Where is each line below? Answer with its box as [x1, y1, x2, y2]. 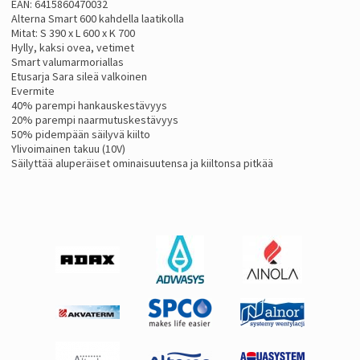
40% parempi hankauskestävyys [11, 97, 167, 112]
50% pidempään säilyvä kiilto [11, 126, 150, 141]
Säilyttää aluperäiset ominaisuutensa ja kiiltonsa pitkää [11, 155, 273, 170]
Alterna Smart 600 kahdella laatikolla [11, 10, 184, 26]
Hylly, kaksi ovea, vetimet [11, 39, 134, 55]
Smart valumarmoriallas [11, 54, 124, 69]
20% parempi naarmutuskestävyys [11, 112, 178, 127]
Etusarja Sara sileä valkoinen [11, 68, 147, 84]
